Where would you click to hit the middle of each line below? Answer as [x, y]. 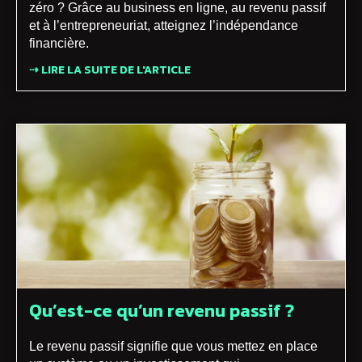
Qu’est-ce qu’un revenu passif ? [162, 310]
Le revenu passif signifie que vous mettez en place [173, 346]
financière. [59, 43]
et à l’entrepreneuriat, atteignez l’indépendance [164, 25]
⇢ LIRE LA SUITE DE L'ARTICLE [110, 69]
